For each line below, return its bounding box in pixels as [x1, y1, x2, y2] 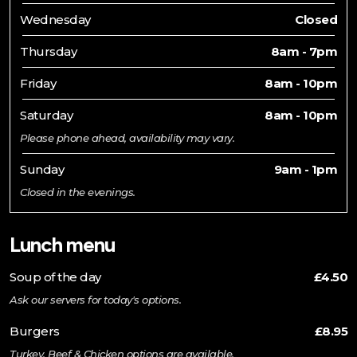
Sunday [20, 161, 64, 177]
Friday [20, 75, 56, 91]
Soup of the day [10, 269, 101, 284]
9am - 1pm [273, 161, 337, 177]
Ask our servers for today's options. [10, 292, 181, 306]
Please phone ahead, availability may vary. [20, 131, 234, 144]
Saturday [20, 107, 73, 123]
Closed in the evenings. [20, 185, 135, 198]
